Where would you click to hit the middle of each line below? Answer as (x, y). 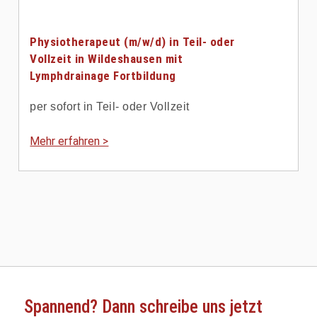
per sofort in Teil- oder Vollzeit (110, 106)
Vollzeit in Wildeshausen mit (106, 58)
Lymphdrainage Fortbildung (103, 75)
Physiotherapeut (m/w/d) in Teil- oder (132, 41)
